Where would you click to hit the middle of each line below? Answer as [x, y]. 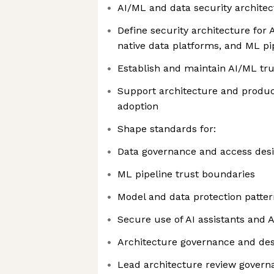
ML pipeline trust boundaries [186, 174]
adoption [138, 106]
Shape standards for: [167, 129]
